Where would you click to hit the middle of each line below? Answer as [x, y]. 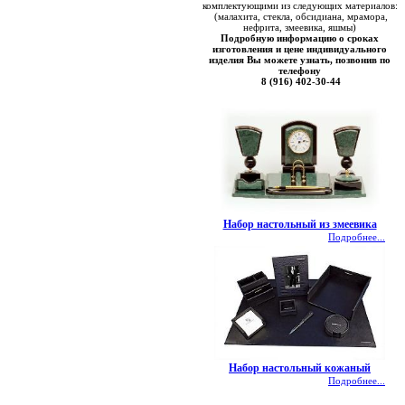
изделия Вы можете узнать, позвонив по [300, 60]
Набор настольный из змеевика [300, 224]
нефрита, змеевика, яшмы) [300, 27]
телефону [300, 71]
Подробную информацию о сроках [300, 38]
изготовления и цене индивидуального [300, 49]
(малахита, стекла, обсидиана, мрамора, [300, 16]
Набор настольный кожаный [300, 368]
